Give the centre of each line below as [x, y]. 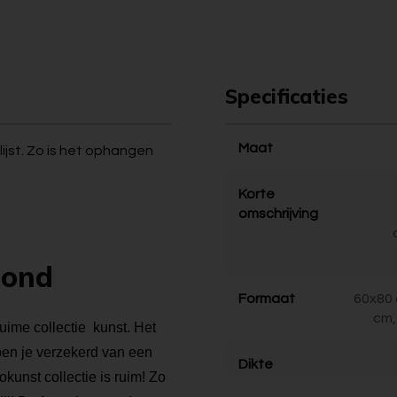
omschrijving [278, 214]
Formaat [267, 299]
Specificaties [287, 96]
